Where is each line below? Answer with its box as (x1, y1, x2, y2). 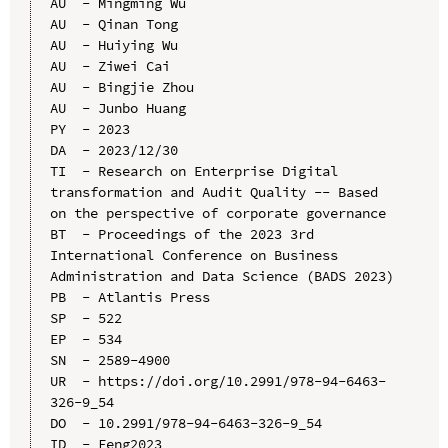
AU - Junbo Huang (49, 98, 186, 117)
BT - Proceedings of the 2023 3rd (49, 224, 314, 243)
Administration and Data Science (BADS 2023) (49, 266, 394, 285)
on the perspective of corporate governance (49, 203, 386, 222)
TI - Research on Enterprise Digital (49, 161, 338, 180)
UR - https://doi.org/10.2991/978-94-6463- (49, 371, 386, 390)
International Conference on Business (49, 245, 338, 264)
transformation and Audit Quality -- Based (49, 182, 378, 201)
